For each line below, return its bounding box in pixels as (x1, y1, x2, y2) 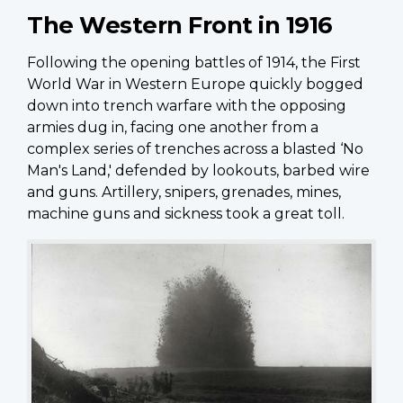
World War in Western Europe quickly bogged (27, 75, 363, 93)
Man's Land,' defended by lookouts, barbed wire (27, 161, 370, 179)
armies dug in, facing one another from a (27, 118, 318, 136)
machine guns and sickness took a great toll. (27, 204, 345, 222)
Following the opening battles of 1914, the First (27, 53, 361, 71)
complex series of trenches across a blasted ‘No (27, 139, 363, 157)
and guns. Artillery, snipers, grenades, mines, (27, 183, 341, 201)
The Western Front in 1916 (27, 10, 333, 39)
